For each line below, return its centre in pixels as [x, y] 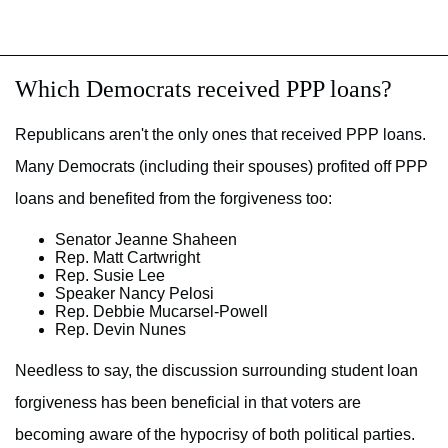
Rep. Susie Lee [110, 276]
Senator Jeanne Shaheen [146, 240]
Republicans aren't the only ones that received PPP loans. [220, 135]
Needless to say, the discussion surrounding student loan [216, 371]
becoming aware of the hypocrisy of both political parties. [215, 435]
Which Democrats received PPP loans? [203, 89]
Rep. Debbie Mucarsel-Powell [161, 312]
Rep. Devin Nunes [120, 330]
